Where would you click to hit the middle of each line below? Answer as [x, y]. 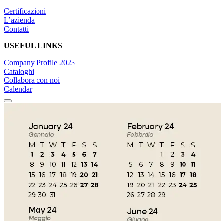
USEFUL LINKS [33, 46]
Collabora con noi [32, 80]
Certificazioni [25, 11]
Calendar [18, 89]
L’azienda [19, 20]
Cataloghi [19, 72]
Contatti [16, 29]
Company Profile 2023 [39, 63]
